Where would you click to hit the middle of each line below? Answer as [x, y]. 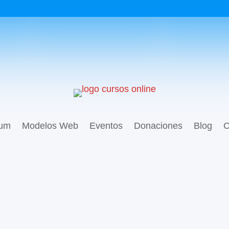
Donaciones [158, 125]
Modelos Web [50, 125]
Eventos [106, 125]
